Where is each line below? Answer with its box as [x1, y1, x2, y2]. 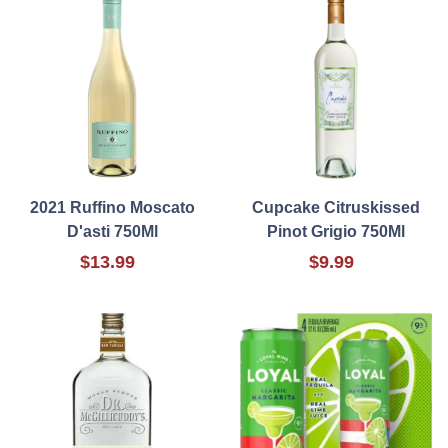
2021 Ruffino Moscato [29, 199, 195, 217]
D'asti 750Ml [66, 223, 158, 241]
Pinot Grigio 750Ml [267, 223, 405, 241]
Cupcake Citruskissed [252, 199, 420, 217]
